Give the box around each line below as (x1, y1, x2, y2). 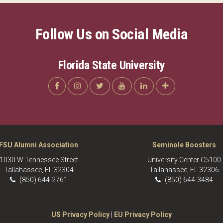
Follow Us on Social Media (35, 25, 188, 43)
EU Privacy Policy (114, 211, 172, 219)
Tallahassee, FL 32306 (149, 166, 220, 174)
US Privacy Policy (51, 211, 110, 219)
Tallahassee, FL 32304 (3, 166, 74, 174)
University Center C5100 (147, 156, 222, 164)
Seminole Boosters (152, 141, 217, 149)
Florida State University (58, 58, 165, 72)
